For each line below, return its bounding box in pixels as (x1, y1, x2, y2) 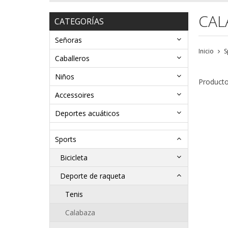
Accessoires (55, 90, 94, 100)
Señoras (55, 35, 82, 45)
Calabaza (65, 208, 95, 218)
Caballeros (55, 53, 90, 64)
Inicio (198, 47, 214, 56)
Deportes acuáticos (55, 108, 120, 119)
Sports (55, 134, 76, 145)
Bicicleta (60, 153, 88, 163)
